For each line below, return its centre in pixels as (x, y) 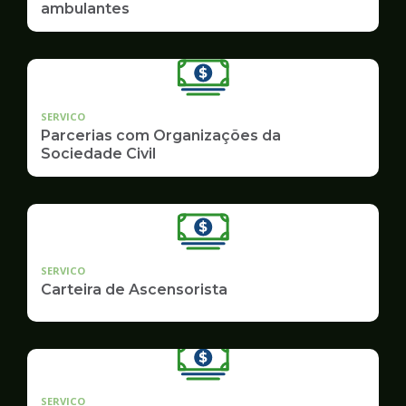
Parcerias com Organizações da (161, 135)
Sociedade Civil (98, 153)
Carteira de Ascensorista (134, 289)
